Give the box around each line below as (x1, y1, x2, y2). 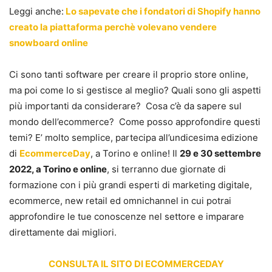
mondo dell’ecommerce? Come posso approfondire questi (9, 115, 260, 127)
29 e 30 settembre (180, 147, 261, 159)
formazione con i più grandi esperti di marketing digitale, (9, 178, 252, 191)
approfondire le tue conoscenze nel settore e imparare (9, 210, 244, 222)
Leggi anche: (9, 5, 64, 17)
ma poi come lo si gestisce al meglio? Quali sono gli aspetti (9, 84, 261, 96)
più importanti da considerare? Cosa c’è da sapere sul (9, 100, 242, 112)
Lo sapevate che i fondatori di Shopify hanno (66, 5, 260, 17)
